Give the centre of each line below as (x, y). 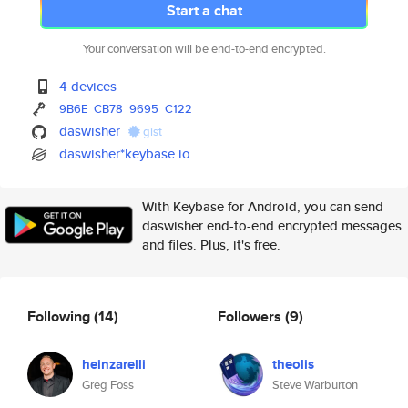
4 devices (88, 86)
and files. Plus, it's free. (211, 245)
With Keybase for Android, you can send (263, 206)
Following (61, 316)
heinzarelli (114, 364)
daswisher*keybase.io (125, 153)
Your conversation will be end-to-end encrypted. (204, 49)
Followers (251, 316)
